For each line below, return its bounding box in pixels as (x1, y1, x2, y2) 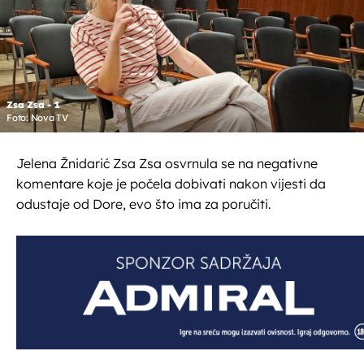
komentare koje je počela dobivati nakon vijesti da (16, 175, 326, 193)
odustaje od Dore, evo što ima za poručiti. (16, 196, 271, 213)
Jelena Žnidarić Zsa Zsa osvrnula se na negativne (16, 155, 318, 172)
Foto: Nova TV (6, 112, 69, 124)
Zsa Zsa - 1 (6, 99, 60, 111)
